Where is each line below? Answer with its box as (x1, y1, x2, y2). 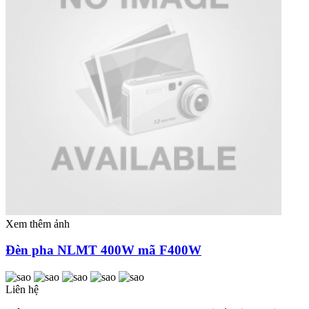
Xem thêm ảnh (6, 217, 70, 230)
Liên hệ (6, 283, 39, 295)
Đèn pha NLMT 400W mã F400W (6, 243, 201, 258)
